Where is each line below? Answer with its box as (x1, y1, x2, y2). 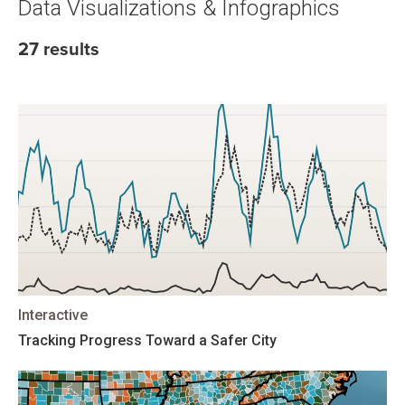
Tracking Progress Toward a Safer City (18, 332, 277, 349)
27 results (18, 39, 99, 61)
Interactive (18, 306, 88, 324)
